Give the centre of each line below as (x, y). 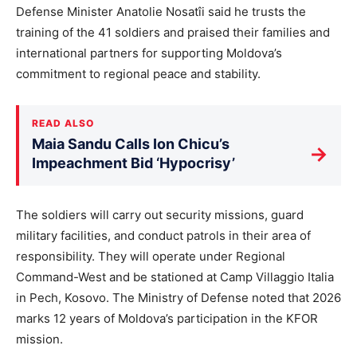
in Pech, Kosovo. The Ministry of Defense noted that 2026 (178, 298)
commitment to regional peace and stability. (138, 74)
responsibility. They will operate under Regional (151, 257)
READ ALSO (63, 124)
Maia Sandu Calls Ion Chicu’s (131, 144)
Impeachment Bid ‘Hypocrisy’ (133, 163)
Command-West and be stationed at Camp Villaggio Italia (175, 277)
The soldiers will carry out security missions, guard (160, 215)
